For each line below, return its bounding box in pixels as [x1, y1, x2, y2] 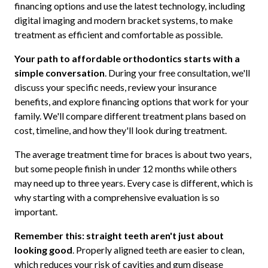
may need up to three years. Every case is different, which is [14, 177, 253, 189]
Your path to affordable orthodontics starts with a [14, 53, 240, 65]
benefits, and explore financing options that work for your [14, 96, 249, 108]
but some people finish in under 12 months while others [14, 163, 237, 175]
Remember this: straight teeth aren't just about [14, 230, 224, 242]
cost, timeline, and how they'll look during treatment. [14, 124, 227, 136]
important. [14, 206, 57, 218]
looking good [14, 244, 72, 256]
